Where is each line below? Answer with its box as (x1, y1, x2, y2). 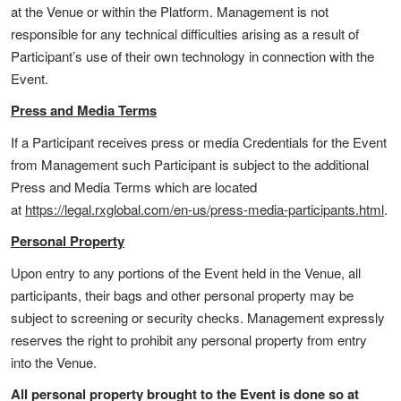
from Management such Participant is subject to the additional (11, 155, 369, 174)
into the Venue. (11, 353, 97, 371)
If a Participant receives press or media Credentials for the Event (11, 132, 387, 151)
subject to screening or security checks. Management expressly (11, 308, 385, 327)
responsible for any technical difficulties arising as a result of (11, 24, 359, 43)
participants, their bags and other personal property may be (11, 286, 354, 304)
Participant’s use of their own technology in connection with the (11, 47, 374, 65)
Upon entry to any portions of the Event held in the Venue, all (11, 263, 361, 282)
